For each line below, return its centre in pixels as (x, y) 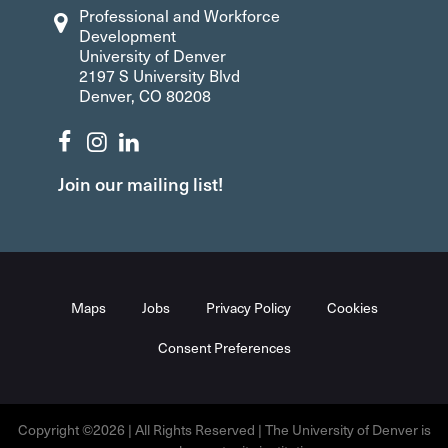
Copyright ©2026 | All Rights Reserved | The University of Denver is (224, 429)
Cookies (352, 307)
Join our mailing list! (141, 183)
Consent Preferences (224, 347)
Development (128, 35)
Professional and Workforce (180, 15)
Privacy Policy (248, 307)
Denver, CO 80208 (145, 95)
